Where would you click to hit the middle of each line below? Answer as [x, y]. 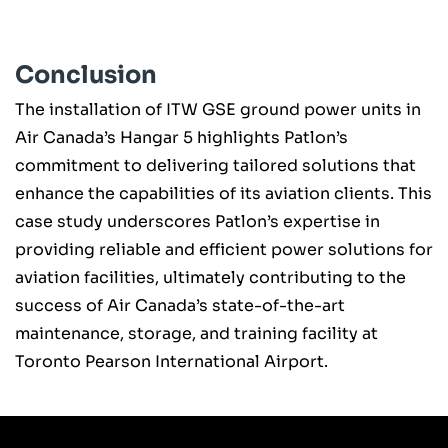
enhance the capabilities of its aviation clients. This [223, 193]
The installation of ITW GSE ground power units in [218, 109]
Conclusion [86, 74]
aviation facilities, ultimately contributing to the [210, 277]
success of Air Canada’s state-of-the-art [180, 305]
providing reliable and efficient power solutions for [224, 249]
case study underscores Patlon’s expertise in [197, 221]
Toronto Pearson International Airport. [171, 361]
